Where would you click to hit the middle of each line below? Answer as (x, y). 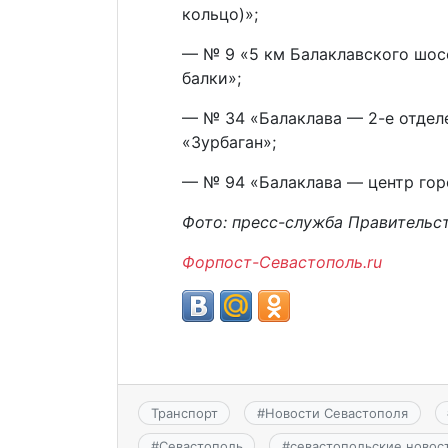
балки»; (211, 78)
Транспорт (184, 413)
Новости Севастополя (336, 413)
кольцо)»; (220, 14)
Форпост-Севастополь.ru (282, 262)
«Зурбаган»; (229, 142)
